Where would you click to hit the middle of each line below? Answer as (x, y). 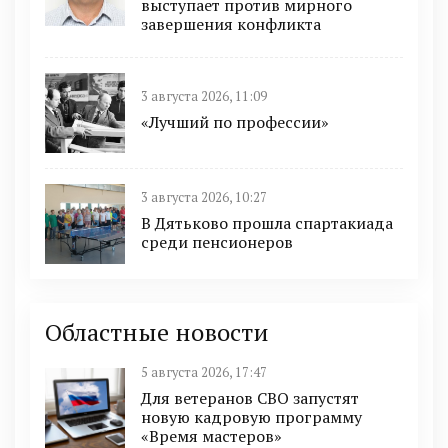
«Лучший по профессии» (235, 121)
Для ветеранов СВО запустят (250, 397)
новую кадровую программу (251, 416)
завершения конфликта (231, 23)
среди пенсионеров (217, 242)
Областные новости (157, 331)
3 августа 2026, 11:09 (204, 96)
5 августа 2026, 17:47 (204, 372)
